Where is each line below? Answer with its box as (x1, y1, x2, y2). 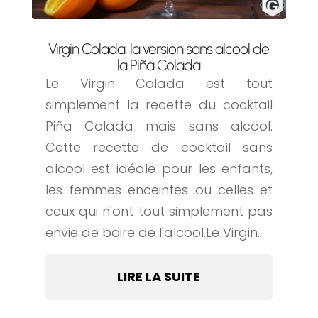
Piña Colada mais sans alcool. (45, 117, 273, 136)
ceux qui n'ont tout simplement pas (45, 202, 273, 221)
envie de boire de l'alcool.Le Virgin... (45, 224, 264, 242)
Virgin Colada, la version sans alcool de (48, 40, 270, 58)
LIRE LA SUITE (117, 268, 201, 286)
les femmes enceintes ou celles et (45, 181, 273, 199)
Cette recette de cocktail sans (45, 138, 273, 157)
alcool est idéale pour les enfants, (45, 160, 273, 178)
